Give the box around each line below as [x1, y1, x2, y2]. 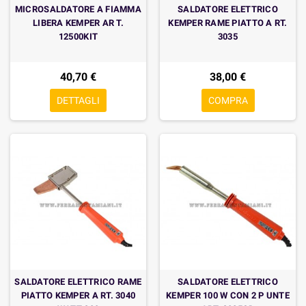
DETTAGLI [57, 95, 100, 106]
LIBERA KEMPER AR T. [32, 18, 124, 28]
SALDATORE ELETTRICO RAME [14, 277, 142, 287]
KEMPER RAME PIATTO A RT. [168, 18, 288, 28]
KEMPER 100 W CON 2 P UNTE [166, 290, 290, 301]
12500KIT [58, 31, 98, 42]
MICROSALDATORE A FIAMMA [14, 4, 142, 14]
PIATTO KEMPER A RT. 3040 [20, 290, 136, 301]
